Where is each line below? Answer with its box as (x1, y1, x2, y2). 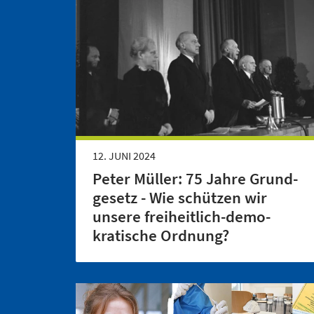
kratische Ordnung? (93, 226, 229, 246)
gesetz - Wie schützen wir (93, 188, 267, 208)
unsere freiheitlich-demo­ (93, 207, 271, 227)
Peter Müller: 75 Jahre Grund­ (93, 169, 298, 189)
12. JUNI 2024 (93, 149, 156, 163)
